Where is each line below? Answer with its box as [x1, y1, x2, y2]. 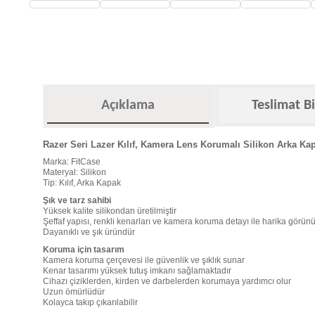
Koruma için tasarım [43, 244, 124, 255]
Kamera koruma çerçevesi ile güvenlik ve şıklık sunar [43, 255, 245, 265]
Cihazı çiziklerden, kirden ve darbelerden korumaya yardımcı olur [43, 276, 291, 286]
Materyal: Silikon [43, 167, 106, 177]
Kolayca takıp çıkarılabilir [43, 297, 138, 307]
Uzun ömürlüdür [43, 286, 105, 297]
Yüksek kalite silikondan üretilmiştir [43, 205, 176, 216]
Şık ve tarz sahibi [43, 195, 111, 205]
